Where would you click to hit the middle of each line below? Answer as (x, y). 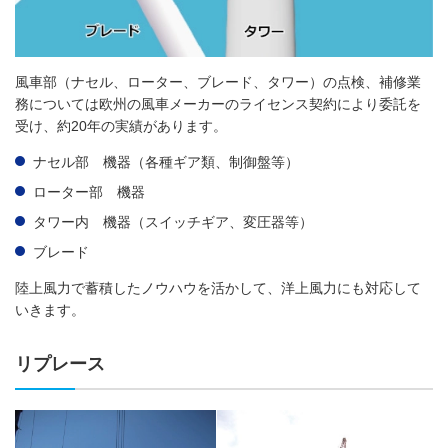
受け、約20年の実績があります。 (121, 125)
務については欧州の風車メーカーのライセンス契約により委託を (218, 103)
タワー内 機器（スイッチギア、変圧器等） (173, 221)
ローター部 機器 (89, 191)
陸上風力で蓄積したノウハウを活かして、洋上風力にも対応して (218, 287)
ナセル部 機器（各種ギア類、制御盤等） (166, 161)
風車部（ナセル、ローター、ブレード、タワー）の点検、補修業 (218, 81)
